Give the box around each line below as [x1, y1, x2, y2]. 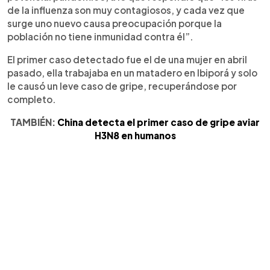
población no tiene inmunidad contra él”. [7, 30, 193, 42]
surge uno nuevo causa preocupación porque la [7, 17, 222, 29]
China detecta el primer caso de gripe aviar [57, 116, 260, 128]
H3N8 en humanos [94, 129, 176, 141]
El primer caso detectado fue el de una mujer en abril [7, 53, 247, 65]
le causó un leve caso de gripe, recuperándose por [7, 80, 237, 92]
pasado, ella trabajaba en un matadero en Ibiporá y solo [7, 66, 257, 78]
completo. [7, 93, 56, 105]
